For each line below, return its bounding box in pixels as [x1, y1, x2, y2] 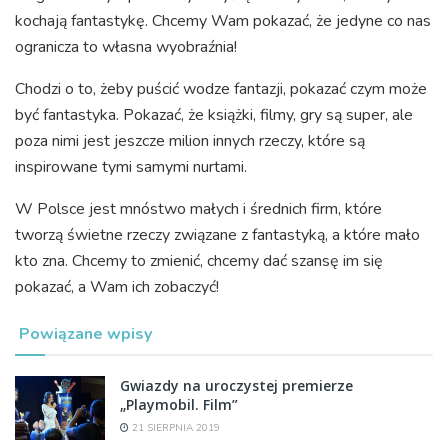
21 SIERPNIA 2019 [129, 420, 220, 435]
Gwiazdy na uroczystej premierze [120, 375, 353, 395]
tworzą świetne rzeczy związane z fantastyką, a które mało [15, 223, 420, 246]
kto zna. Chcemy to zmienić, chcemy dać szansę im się [15, 249, 383, 272]
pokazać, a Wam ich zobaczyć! [15, 275, 219, 298]
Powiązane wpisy [19, 322, 152, 345]
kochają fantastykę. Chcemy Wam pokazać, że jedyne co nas [15, 9, 431, 32]
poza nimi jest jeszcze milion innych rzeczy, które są [15, 129, 365, 152]
